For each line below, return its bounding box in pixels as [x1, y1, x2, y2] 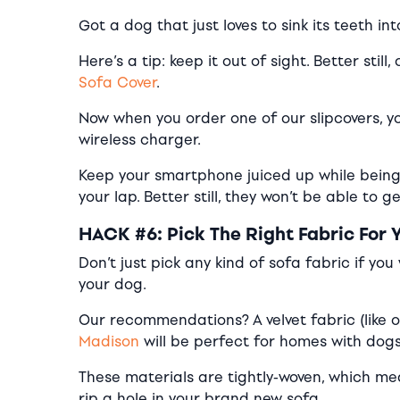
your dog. [79, 275, 146, 293]
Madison [79, 332, 139, 350]
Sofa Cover [79, 73, 156, 91]
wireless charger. [79, 130, 201, 148]
